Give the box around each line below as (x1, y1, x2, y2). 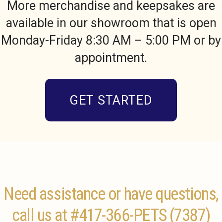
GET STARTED (70, 93, 152, 108)
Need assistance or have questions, (3, 184, 219, 205)
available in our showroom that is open (5, 16, 217, 31)
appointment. (75, 51, 147, 65)
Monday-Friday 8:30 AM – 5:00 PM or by (1, 33, 221, 48)
